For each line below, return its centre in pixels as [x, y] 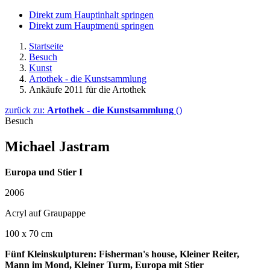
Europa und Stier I [44, 172]
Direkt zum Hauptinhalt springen [91, 15]
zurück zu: [26, 110]
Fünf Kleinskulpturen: [52, 254]
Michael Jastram [57, 146]
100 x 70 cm [29, 233]
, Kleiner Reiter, [207, 254]
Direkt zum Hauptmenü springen [91, 26]
